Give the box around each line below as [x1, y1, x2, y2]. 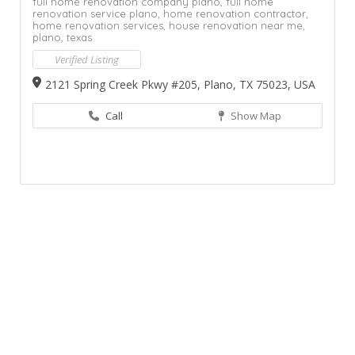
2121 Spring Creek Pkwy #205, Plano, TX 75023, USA [45, 76, 315, 92]
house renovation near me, [169, 18, 305, 32]
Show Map [228, 108, 281, 123]
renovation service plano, [32, 6, 163, 20]
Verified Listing [55, 52, 119, 67]
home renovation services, [32, 18, 169, 32]
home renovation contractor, [163, 6, 308, 20]
